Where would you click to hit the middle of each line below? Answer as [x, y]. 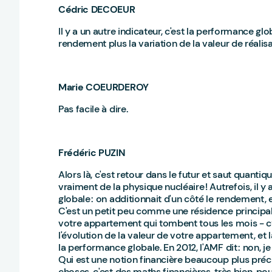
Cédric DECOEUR [98, 9]
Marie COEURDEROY [105, 87]
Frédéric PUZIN [93, 153]
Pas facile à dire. [94, 109]
